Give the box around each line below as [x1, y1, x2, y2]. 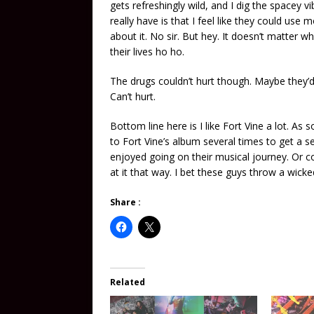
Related [110, 276, 145, 289]
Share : [110, 196, 141, 209]
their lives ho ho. [110, 45, 184, 59]
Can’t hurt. [110, 90, 156, 104]
